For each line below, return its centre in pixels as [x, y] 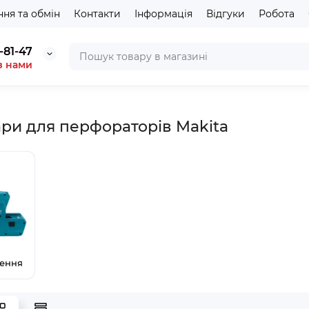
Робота [277, 14]
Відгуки [226, 14]
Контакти [97, 14]
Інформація [163, 14]
